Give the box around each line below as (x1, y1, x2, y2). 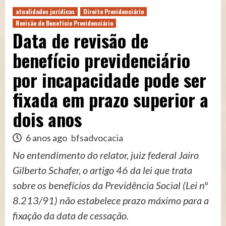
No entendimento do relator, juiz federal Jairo (13, 148, 199, 161)
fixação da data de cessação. (13, 209, 129, 221)
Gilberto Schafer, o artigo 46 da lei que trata (13, 163, 192, 176)
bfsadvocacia (71, 132, 123, 143)
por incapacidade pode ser (13, 66, 206, 93)
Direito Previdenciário (83, 7, 144, 16)
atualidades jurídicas (16, 7, 75, 16)
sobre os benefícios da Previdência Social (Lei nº (13, 179, 208, 191)
